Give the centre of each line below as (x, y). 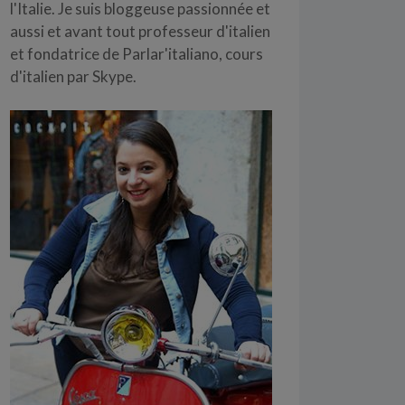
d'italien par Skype (71, 76)
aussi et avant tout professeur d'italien (140, 31)
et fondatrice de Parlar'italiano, (118, 54)
